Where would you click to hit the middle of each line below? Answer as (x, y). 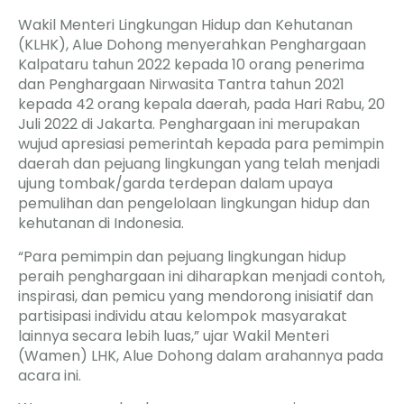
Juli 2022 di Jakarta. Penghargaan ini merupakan (189, 124)
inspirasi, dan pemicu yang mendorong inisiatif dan (196, 296)
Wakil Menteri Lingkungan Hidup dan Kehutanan (185, 25)
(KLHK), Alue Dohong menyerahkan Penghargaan (192, 45)
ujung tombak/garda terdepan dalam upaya (175, 184)
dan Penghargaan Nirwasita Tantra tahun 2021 (181, 85)
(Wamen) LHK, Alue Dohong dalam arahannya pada (201, 355)
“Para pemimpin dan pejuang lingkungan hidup (182, 256)
